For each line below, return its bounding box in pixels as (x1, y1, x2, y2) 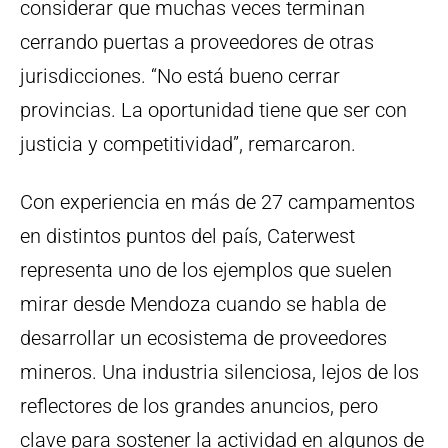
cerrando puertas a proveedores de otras (20, 30, 374, 55)
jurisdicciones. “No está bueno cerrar (20, 64, 340, 89)
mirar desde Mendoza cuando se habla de (20, 292, 386, 317)
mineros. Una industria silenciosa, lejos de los (20, 360, 419, 385)
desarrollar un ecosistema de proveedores (20, 326, 387, 351)
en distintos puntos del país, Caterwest (20, 224, 355, 249)
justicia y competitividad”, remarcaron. (20, 132, 356, 157)
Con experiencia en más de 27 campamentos (20, 190, 415, 215)
